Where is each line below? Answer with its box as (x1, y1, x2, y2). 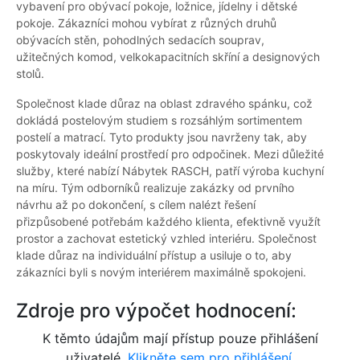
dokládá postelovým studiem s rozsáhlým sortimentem (16, 113, 302, 128)
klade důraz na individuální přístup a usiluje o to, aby (16, 248, 292, 263)
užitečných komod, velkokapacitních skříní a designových (16, 50, 320, 64)
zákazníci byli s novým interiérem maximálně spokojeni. (16, 265, 306, 280)
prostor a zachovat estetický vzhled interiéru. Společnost (16, 231, 317, 246)
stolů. (16, 67, 44, 81)
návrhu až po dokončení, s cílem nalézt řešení (16, 198, 256, 212)
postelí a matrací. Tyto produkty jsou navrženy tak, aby (16, 130, 307, 145)
